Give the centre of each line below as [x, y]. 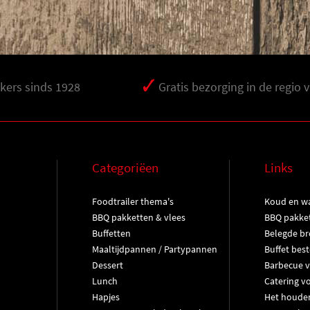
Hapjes [106, 297]
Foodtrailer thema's [133, 201]
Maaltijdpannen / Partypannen [154, 249]
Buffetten [111, 233]
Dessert [107, 265]
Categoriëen [125, 167]
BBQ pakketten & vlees [138, 217]
